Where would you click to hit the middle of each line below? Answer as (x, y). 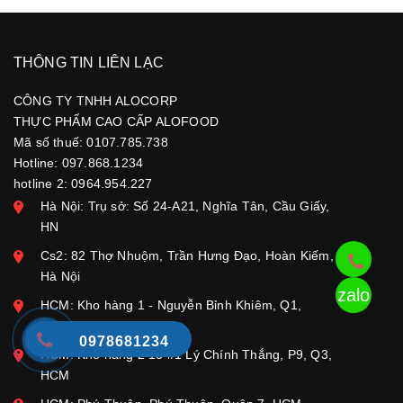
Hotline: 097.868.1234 (79, 162)
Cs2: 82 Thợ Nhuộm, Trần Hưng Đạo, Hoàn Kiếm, (187, 255)
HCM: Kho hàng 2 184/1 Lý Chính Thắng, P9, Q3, (187, 354)
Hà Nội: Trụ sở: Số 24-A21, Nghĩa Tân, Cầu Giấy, (185, 206)
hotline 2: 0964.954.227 (83, 183)
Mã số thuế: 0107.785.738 (91, 142)
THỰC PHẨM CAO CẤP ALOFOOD (116, 121)
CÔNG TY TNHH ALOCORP (95, 100)
